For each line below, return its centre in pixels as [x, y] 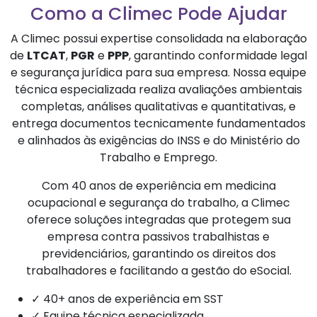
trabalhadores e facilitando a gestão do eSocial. [158, 270]
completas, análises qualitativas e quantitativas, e [158, 106]
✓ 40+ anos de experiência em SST [127, 299]
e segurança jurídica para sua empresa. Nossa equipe [158, 72]
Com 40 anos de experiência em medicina [158, 185]
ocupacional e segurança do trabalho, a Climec [158, 202]
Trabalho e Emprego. [158, 157]
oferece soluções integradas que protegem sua [158, 219]
